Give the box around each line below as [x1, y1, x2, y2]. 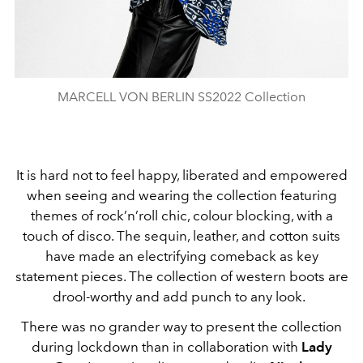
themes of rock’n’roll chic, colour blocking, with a [30, 207, 333, 224]
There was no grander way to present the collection [21, 318, 342, 335]
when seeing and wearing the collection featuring [26, 187, 337, 204]
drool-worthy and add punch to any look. [52, 288, 311, 305]
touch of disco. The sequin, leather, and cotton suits [23, 228, 340, 245]
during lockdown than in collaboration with [31, 339, 301, 356]
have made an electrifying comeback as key [45, 248, 318, 265]
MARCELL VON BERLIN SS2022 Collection [58, 89, 305, 105]
